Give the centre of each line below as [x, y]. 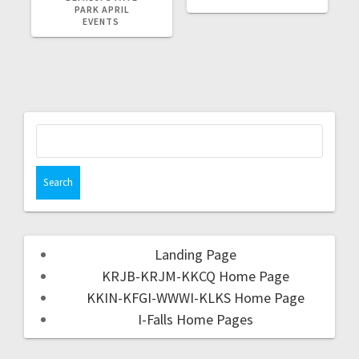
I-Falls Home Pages [196, 319]
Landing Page [196, 254]
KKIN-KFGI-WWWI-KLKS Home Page [196, 297]
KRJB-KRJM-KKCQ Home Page [196, 276]
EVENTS [102, 21]
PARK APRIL [102, 9]
